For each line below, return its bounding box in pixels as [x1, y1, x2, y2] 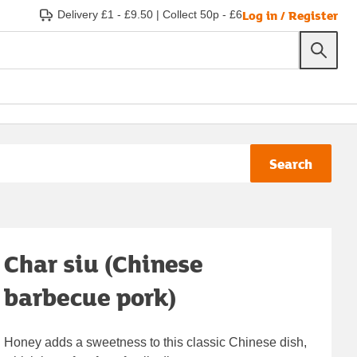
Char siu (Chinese [4, 245, 204, 280]
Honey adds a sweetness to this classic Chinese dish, [4, 335, 308, 349]
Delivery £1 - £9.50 [57, 8, 153, 21]
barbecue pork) [4, 279, 177, 314]
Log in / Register [242, 6, 338, 24]
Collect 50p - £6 [163, 8, 242, 21]
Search [269, 153, 312, 174]
